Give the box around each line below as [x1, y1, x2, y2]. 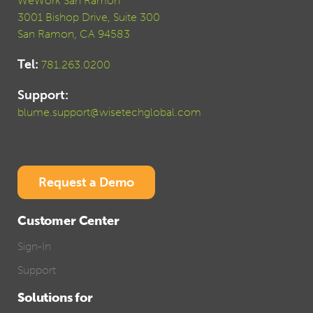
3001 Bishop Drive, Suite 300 [17, 10, 160, 24]
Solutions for [17, 290, 94, 305]
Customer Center [17, 213, 119, 228]
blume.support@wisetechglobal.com [17, 105, 201, 119]
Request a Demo [38, 175, 134, 190]
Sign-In [17, 240, 51, 253]
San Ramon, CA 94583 [17, 27, 130, 41]
